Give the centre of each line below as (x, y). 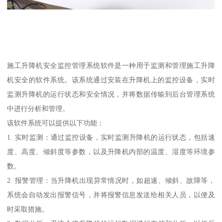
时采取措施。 (28, 209)
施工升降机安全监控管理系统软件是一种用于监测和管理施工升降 (111, 65)
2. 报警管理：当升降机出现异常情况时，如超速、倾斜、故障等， (111, 180)
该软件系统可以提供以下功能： (56, 123)
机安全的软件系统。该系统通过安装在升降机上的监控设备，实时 (111, 80)
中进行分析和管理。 (38, 108)
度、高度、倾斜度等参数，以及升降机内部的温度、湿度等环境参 (111, 151)
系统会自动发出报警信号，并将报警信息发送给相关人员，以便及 (111, 194)
